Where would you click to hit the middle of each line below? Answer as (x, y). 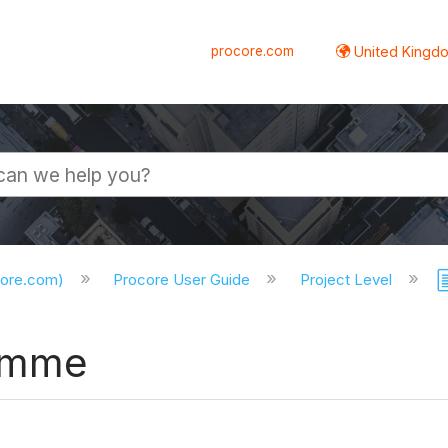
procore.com (253, 50)
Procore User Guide (184, 280)
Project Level (348, 280)
